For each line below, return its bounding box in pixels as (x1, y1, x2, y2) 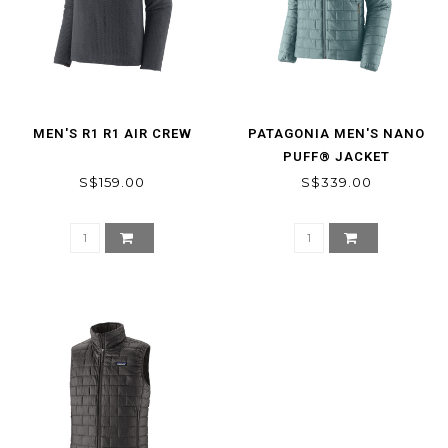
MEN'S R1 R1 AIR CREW (32, 125, 192, 141)
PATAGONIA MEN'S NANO (247, 125, 425, 141)
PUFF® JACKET (282, 148, 390, 164)
